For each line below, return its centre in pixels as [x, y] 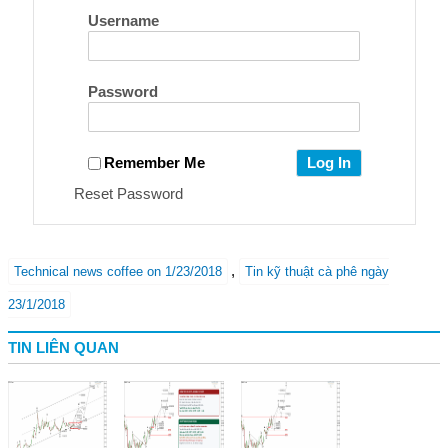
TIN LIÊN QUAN [63, 347]
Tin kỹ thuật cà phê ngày [317, 271]
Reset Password [128, 193]
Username [123, 20]
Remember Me [154, 162]
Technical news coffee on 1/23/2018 [118, 271]
